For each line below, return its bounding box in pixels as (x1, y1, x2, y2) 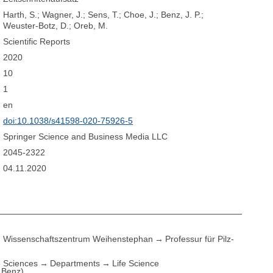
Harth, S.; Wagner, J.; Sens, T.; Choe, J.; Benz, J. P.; (3, 10, 204, 20)
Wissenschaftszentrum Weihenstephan (3, 233, 154, 244)
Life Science (112, 258, 160, 268)
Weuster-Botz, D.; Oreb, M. (3, 21, 108, 31)
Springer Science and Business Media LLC (3, 132, 168, 142)
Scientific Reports (3, 37, 71, 47)
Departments (50, 258, 101, 268)
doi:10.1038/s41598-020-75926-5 (3, 116, 133, 126)
